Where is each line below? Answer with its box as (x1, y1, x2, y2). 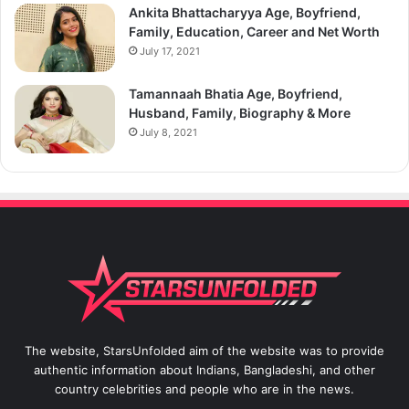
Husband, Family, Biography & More (129, 105, 351, 121)
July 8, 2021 (140, 126, 197, 140)
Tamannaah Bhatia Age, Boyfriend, (129, 86, 342, 102)
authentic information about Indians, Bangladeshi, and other (34, 362, 375, 377)
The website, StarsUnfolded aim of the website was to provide (25, 343, 384, 358)
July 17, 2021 (140, 45, 200, 58)
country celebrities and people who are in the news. (55, 382, 354, 396)
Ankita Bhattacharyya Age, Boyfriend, (129, 5, 361, 21)
